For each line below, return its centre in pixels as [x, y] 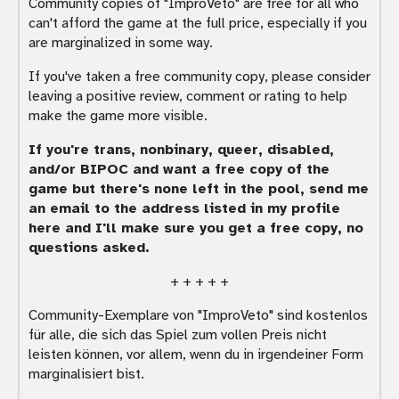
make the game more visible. [118, 116]
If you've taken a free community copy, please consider [199, 77]
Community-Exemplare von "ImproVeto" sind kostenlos [198, 316]
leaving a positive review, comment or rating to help [188, 97]
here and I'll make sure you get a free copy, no [196, 228]
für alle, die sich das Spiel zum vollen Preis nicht [178, 335]
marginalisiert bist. [86, 375]
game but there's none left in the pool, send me [199, 189]
